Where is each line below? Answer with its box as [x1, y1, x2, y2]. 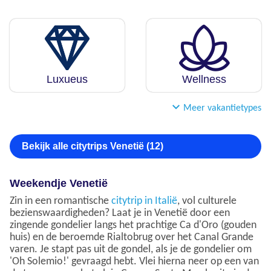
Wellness [181, 73, 226, 86]
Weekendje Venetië [10, 177, 108, 190]
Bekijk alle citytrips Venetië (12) [22, 141, 163, 152]
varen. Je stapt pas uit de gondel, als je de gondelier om [10, 244, 252, 256]
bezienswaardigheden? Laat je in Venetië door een [10, 207, 230, 220]
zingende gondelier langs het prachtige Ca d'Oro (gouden [10, 220, 256, 232]
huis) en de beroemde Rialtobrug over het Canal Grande [10, 232, 253, 244]
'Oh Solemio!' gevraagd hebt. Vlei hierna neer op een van [10, 256, 259, 268]
